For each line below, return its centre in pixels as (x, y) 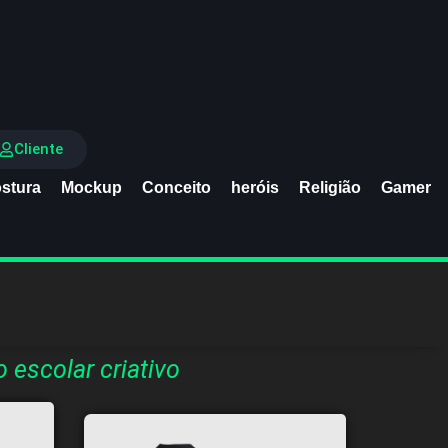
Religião (330, 187)
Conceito (176, 187)
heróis (255, 187)
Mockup (91, 187)
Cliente (38, 149)
